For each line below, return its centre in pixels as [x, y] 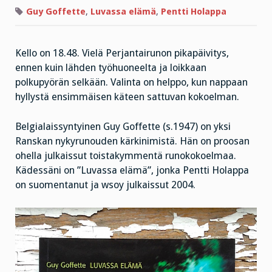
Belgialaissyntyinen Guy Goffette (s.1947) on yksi [123, 127]
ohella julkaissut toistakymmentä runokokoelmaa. [126, 156]
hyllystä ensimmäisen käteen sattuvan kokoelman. [127, 97]
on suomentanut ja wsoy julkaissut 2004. [105, 185]
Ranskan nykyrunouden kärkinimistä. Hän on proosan [132, 141]
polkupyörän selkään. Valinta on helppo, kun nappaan [131, 83]
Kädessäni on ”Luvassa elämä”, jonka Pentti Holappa [132, 171]
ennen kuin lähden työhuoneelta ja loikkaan [111, 68]
